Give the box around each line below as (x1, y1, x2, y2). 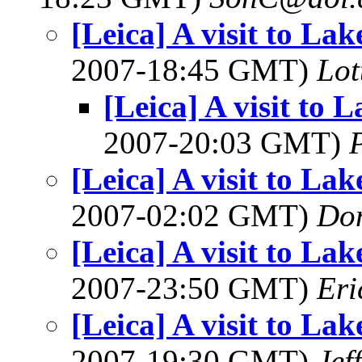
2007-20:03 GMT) (103, 125, 349, 160)
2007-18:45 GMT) (71, 53, 317, 87)
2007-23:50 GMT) (71, 271, 317, 305)
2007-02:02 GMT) (71, 198, 317, 233)
